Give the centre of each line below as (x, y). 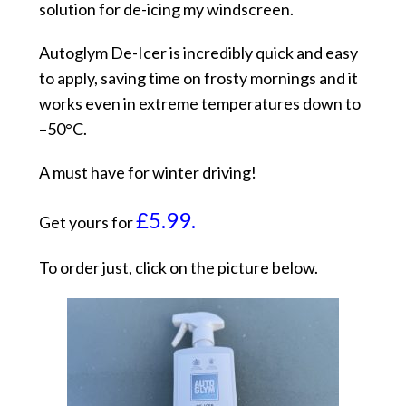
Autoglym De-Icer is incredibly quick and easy (198, 53)
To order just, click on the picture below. (178, 268)
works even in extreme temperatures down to (199, 104)
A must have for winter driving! (147, 173)
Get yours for (87, 222)
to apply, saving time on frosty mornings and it (198, 78)
